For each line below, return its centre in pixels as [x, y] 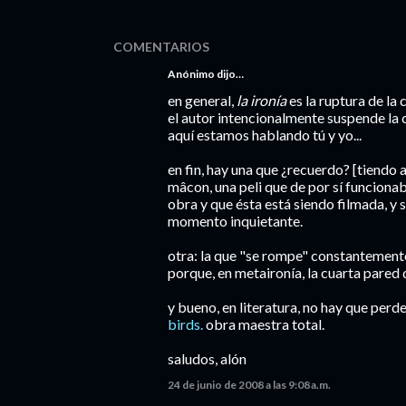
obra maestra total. [264, 324]
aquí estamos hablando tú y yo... [265, 135]
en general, [202, 100]
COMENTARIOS [161, 47]
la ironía [261, 100]
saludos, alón [207, 358]
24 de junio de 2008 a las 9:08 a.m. [249, 385]
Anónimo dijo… [206, 74]
